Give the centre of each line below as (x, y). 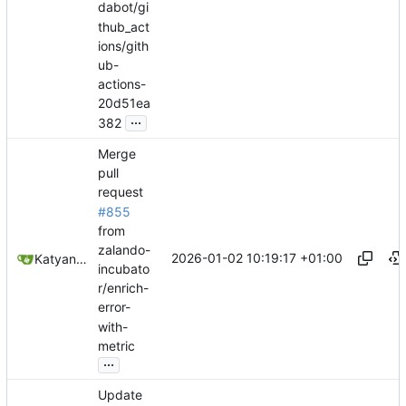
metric (116, 346)
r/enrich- (123, 288)
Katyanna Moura (82, 259)
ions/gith (123, 46)
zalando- (124, 250)
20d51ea (124, 103)
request (121, 192)
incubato (124, 269)
